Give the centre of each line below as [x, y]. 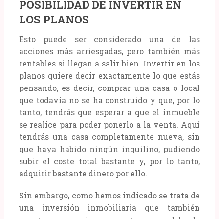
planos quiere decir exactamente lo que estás [109, 75]
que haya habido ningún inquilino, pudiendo [109, 149]
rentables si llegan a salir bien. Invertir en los [109, 63]
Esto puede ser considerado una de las [109, 39]
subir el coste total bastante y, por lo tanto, [109, 161]
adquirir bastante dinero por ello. [83, 173]
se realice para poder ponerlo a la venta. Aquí [109, 124]
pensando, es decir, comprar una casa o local [109, 88]
